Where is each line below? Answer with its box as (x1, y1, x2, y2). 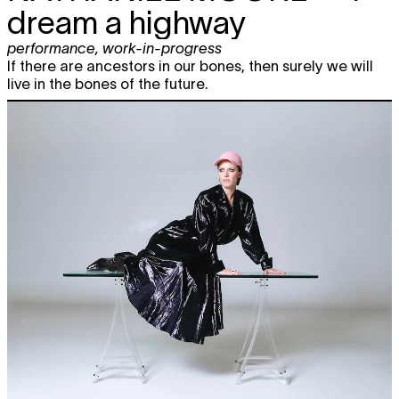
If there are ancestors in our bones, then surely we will (7, 58, 373, 75)
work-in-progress (102, 40, 222, 57)
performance (7, 40, 95, 57)
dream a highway (7, 4, 246, 41)
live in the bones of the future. (7, 76, 208, 93)
